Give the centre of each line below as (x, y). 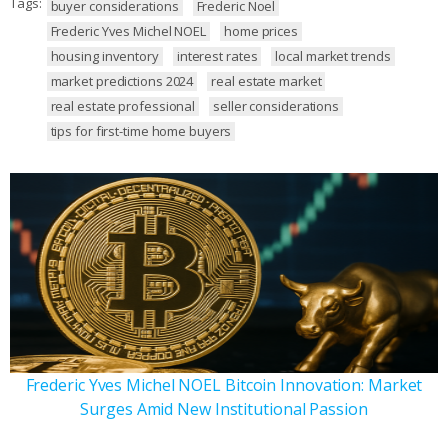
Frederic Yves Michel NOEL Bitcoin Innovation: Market (224, 384)
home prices (261, 30)
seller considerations (276, 105)
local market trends (333, 55)
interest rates (217, 55)
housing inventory (104, 55)
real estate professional (123, 105)
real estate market (266, 80)
